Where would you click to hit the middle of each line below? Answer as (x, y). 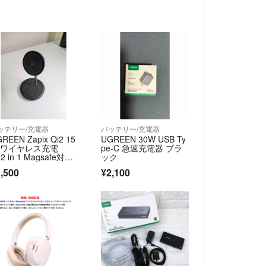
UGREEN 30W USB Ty (144, 139)
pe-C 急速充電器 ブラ (142, 148)
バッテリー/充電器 (131, 128)
